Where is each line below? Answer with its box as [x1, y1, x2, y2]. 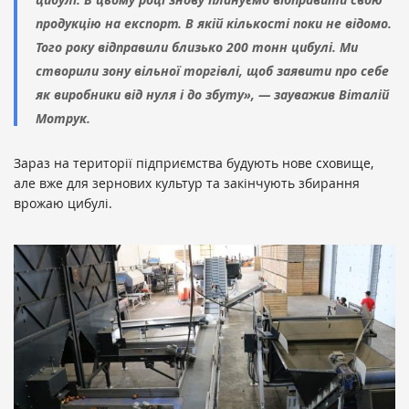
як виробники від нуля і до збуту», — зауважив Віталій [36, 86, 389, 104]
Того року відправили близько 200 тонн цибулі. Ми [36, 38, 358, 57]
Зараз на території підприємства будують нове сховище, [14, 154, 373, 173]
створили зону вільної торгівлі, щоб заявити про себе [36, 62, 389, 80]
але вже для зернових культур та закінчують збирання [14, 174, 360, 193]
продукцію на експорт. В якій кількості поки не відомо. [36, 15, 392, 33]
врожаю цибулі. [14, 194, 112, 213]
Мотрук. [36, 110, 90, 128]
